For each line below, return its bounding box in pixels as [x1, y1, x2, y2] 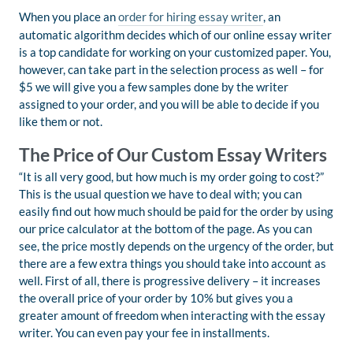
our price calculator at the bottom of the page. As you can [19, 221, 312, 236]
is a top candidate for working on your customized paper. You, [19, 45, 331, 59]
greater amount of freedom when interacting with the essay [19, 308, 325, 322]
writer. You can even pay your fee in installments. [19, 325, 269, 340]
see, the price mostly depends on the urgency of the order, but [19, 239, 334, 253]
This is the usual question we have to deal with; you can [19, 187, 302, 201]
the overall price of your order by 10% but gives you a [19, 291, 293, 305]
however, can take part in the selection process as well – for [19, 62, 324, 76]
